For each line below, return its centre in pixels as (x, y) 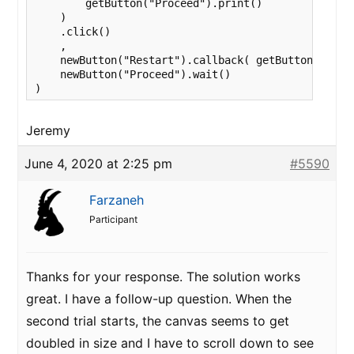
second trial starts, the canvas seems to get (158, 321)
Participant (113, 219)
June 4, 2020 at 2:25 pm (98, 164)
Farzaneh (117, 200)
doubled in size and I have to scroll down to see (170, 343)
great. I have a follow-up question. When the (159, 299)
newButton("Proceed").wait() (133, 74)
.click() (73, 32)
